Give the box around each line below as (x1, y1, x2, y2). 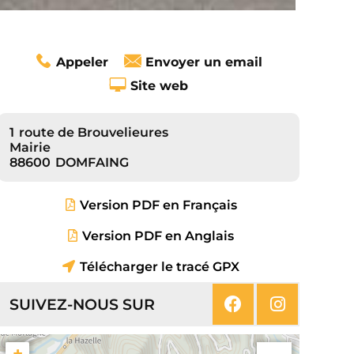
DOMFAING (55, 155, 130, 171)
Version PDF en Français (79, 198, 237, 213)
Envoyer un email (145, 55, 263, 70)
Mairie (9, 140, 51, 156)
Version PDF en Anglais (82, 228, 235, 244)
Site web (130, 78, 189, 94)
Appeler (56, 55, 109, 70)
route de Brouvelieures (19, 125, 169, 141)
